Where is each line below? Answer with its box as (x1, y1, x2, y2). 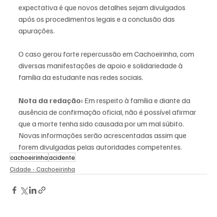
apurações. (18, 25, 55, 35)
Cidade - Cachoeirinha (10, 164, 75, 173)
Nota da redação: (18, 95, 83, 105)
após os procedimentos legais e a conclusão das (18, 14, 176, 24)
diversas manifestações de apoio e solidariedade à (18, 60, 184, 70)
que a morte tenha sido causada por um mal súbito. (18, 118, 186, 128)
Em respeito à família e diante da (83, 95, 192, 105)
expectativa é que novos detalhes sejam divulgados (18, 2, 187, 12)
